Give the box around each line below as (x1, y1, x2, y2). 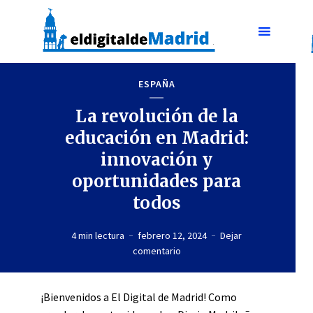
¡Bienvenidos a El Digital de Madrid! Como (41, 290, 237, 304)
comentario (132, 244, 181, 257)
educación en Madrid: (64, 126, 249, 149)
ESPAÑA (138, 77, 175, 90)
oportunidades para (72, 170, 241, 192)
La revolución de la (75, 105, 238, 127)
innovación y (101, 148, 212, 170)
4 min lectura (71, 228, 124, 242)
